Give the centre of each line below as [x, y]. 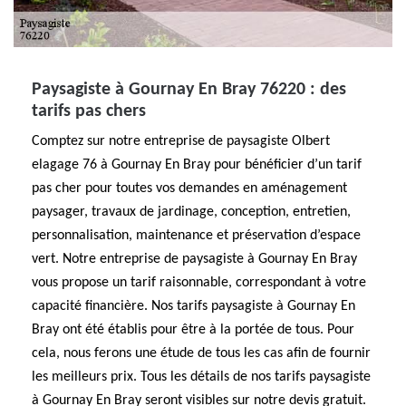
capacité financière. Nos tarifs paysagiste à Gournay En [193, 306]
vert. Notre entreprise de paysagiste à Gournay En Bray [194, 259]
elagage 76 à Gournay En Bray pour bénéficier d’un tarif [197, 165]
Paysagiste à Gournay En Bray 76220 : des [189, 90]
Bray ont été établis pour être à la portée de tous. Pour [193, 330]
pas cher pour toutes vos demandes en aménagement [189, 188]
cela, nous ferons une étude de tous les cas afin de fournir [201, 353]
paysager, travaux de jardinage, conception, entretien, [191, 212]
